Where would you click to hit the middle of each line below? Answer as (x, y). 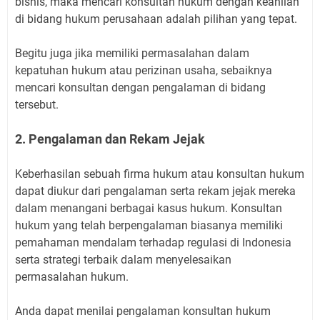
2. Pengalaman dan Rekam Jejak (110, 139)
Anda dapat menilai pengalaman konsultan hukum (143, 311)
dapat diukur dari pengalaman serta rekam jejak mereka (155, 191)
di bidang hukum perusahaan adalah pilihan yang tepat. (156, 19)
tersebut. (37, 104)
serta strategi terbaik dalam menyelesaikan (123, 259)
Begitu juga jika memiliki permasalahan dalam (132, 53)
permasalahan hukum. (72, 276)
